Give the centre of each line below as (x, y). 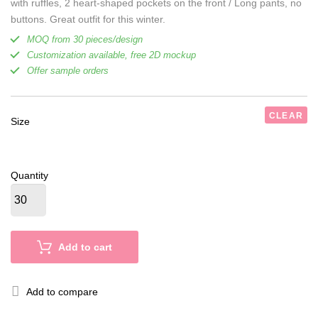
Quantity (29, 175)
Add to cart (85, 247)
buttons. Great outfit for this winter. (88, 19)
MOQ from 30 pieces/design (85, 39)
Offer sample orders (68, 71)
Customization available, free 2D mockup (111, 55)
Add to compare (62, 292)
